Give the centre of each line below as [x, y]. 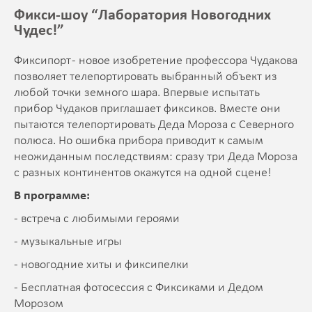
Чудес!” [39, 31]
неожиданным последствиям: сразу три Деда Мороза [156, 157]
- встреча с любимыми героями [97, 219]
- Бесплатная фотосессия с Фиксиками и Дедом [139, 288]
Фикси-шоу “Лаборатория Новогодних [142, 16]
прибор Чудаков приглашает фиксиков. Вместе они [147, 109]
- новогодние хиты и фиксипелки [101, 265]
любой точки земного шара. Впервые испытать [137, 93]
